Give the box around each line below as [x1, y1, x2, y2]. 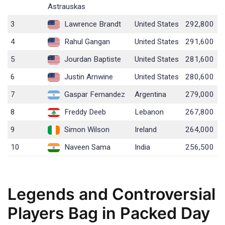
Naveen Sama [62, 143, 111, 152]
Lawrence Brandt [62, 20, 122, 29]
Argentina [135, 90, 167, 99]
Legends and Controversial [8, 184, 215, 204]
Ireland [135, 125, 157, 135]
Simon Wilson [62, 125, 110, 135]
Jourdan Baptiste [62, 55, 122, 64]
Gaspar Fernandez [62, 90, 126, 99]
